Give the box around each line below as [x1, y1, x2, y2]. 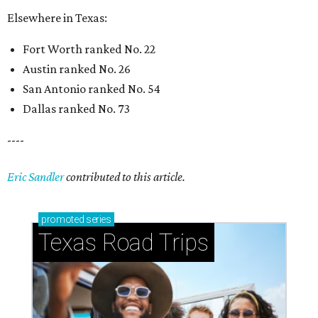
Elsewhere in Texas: [7, 11, 107, 26]
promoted [41, 214, 84, 226]
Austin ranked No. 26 [23, 62, 131, 77]
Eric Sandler [7, 170, 64, 185]
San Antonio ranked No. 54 [23, 82, 160, 97]
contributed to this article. [64, 170, 185, 185]
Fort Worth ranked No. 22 [23, 42, 155, 57]
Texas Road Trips [38, 229, 209, 257]
